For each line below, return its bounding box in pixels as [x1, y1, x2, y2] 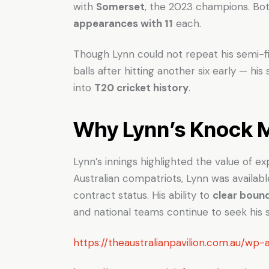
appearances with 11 [73, 16, 173, 30]
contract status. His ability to [73, 188, 213, 202]
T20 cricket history [94, 80, 189, 94]
